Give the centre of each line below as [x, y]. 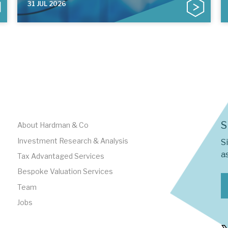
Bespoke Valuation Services [65, 172]
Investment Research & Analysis [73, 140]
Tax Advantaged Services [61, 156]
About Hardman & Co [53, 125]
